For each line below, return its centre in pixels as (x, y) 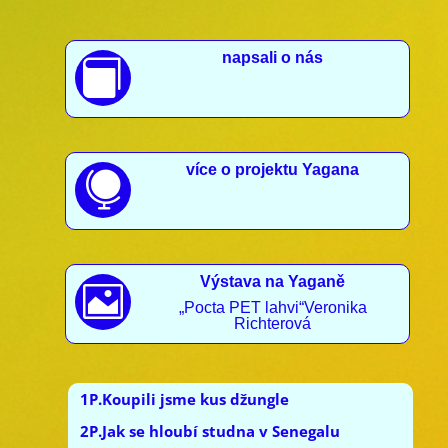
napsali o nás (273, 58)
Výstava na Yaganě (273, 282)
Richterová (273, 324)
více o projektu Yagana (273, 170)
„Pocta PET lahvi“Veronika (272, 308)
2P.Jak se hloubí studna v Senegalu (209, 431)
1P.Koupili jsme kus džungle (184, 399)
